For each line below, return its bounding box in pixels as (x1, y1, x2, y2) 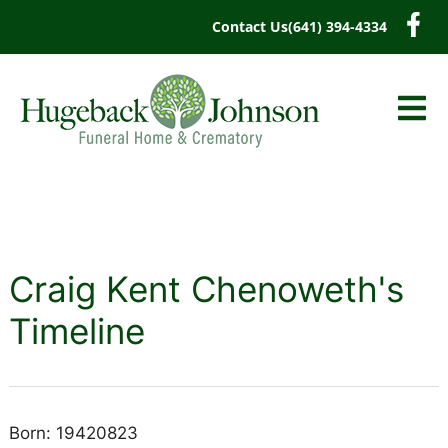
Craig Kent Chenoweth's (8, 268, 404, 310)
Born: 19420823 (8, 423, 138, 443)
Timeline (8, 310, 145, 352)
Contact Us (212, 17, 288, 36)
